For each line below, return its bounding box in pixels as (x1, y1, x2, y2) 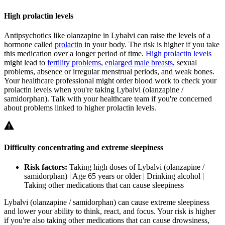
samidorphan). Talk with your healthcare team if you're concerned (4, 94, 212, 103)
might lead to (4, 58, 47, 67)
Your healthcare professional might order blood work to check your (4, 76, 216, 85)
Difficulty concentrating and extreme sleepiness (4, 143, 163, 152)
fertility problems (47, 58, 101, 67)
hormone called (4, 40, 55, 49)
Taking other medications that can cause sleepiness (24, 181, 184, 190)
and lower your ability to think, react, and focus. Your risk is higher (4, 207, 215, 216)
